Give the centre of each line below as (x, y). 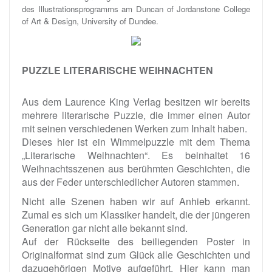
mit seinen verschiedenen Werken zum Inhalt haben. (134, 128)
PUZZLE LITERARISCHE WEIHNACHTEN (117, 70)
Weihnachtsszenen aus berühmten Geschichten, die (136, 168)
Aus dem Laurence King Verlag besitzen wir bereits (136, 101)
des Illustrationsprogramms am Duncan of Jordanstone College (136, 9)
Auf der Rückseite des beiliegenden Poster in (136, 241)
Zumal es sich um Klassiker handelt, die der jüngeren (136, 214)
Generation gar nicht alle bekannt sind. (105, 228)
